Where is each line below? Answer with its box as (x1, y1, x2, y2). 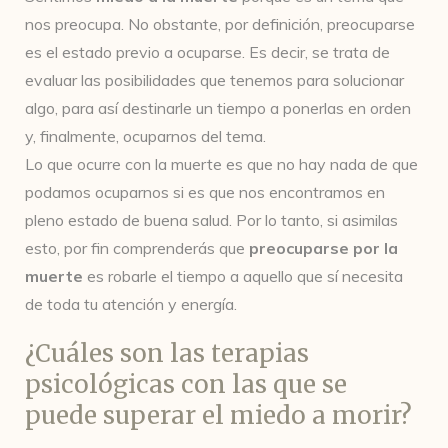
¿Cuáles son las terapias (25, 338, 309, 369)
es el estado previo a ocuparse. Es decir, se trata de (25, 42, 390, 62)
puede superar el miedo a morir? (25, 400, 412, 431)
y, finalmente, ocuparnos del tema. (25, 126, 270, 146)
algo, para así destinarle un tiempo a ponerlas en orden (25, 98, 411, 118)
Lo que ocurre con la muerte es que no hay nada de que (25, 154, 418, 174)
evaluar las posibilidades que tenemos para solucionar (25, 70, 404, 90)
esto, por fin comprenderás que (25, 238, 249, 258)
